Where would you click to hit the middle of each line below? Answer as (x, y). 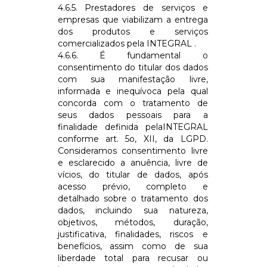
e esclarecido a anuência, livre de (133, 162)
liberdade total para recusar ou (133, 258)
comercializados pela (101, 43)
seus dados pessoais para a (133, 115)
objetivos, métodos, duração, (133, 222)
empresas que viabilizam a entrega (133, 19)
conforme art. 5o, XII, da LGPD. (133, 139)
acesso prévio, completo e (133, 186)
